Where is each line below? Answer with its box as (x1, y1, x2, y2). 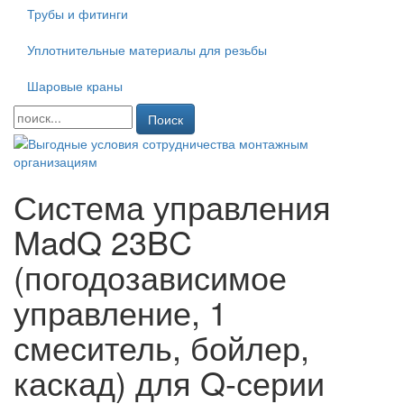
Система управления (14, 183, 331, 229)
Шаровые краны (27, 77, 123, 95)
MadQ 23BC (14, 218, 192, 264)
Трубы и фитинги (27, 5, 128, 23)
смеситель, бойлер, (14, 324, 309, 370)
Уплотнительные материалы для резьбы (27, 41, 267, 59)
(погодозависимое (14, 253, 287, 299)
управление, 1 (14, 289, 227, 335)
